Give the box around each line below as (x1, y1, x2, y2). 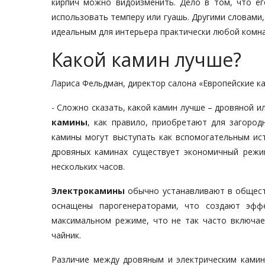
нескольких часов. (51, 161, 125, 172)
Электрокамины (51, 185, 125, 196)
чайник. (51, 230, 81, 241)
